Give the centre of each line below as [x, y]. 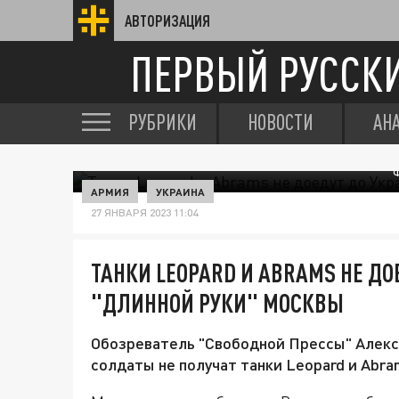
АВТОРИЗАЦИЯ [167, 20]
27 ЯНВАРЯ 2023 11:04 [144, 212]
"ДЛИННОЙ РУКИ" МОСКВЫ [217, 303]
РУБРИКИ [163, 122]
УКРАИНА [180, 191]
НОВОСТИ [281, 122]
